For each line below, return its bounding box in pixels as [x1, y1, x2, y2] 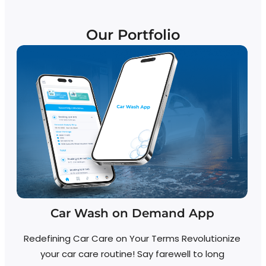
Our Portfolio [86, 26, 180, 44]
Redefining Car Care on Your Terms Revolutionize [24, 232, 240, 245]
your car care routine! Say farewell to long [40, 248, 224, 261]
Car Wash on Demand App [50, 206, 214, 221]
